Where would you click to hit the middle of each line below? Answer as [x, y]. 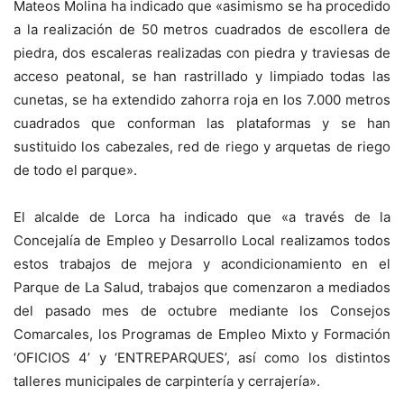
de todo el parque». [75, 170]
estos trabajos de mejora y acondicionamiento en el [202, 263]
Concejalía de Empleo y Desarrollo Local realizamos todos [202, 240]
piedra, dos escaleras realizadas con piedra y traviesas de [202, 52]
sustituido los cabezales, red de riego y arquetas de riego [202, 146]
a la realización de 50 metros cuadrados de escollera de [202, 29]
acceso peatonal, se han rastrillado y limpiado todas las [202, 76]
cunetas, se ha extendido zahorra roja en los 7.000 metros [202, 99]
